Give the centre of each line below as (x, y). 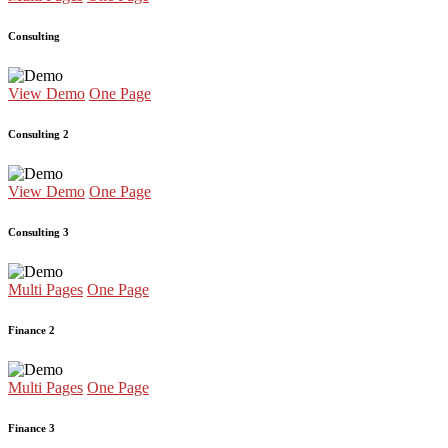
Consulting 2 (38, 133)
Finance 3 (31, 427)
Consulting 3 (38, 231)
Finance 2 (31, 329)
